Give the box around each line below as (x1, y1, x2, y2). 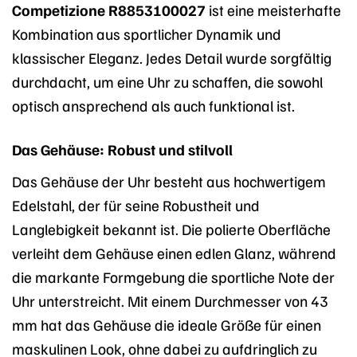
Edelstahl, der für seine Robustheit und (12, 194, 260, 214)
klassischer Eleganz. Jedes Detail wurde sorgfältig (12, 48, 331, 68)
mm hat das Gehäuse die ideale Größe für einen (12, 314, 321, 334)
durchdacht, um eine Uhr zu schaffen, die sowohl (12, 72, 323, 92)
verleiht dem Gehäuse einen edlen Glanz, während (12, 242, 336, 262)
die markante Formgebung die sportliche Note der (12, 266, 335, 286)
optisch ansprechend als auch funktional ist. (12, 96, 295, 116)
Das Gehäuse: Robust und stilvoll (12, 139, 233, 159)
